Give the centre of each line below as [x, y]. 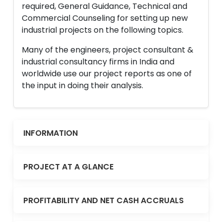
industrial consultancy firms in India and [98, 62]
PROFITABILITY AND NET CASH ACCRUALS [104, 200]
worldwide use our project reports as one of [107, 74]
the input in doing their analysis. [83, 85]
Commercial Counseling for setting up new [105, 18]
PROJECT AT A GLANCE [68, 166]
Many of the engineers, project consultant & [108, 50]
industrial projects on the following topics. [103, 30]
